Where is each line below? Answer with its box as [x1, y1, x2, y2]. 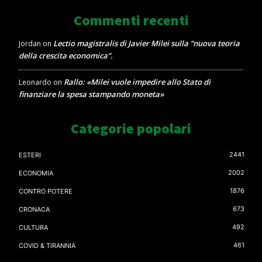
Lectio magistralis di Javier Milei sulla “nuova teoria [53, 37, 240, 49]
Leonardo [19, 77, 51, 87]
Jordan [19, 38, 41, 49]
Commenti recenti [73, 11, 189, 29]
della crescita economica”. [19, 50, 113, 61]
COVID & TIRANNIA [19, 241, 75, 250]
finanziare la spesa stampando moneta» [19, 88, 164, 99]
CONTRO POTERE [19, 187, 73, 195]
